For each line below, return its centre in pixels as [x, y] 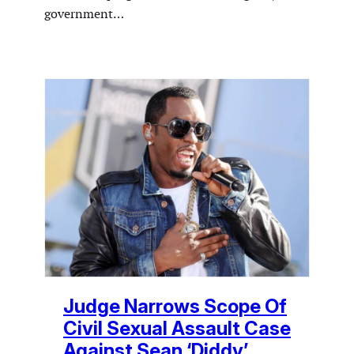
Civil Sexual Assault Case [177, 328]
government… [84, 13]
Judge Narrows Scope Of [175, 306]
